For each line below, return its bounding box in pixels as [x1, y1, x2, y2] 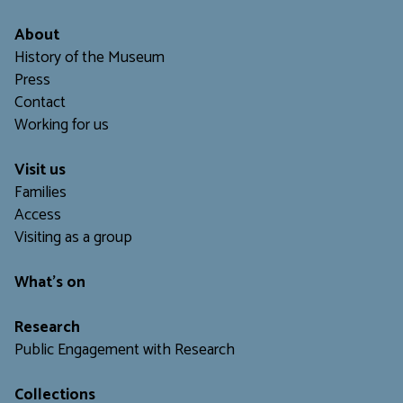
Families [14, 180, 67, 207]
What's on [14, 270, 85, 297]
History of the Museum [14, 45, 165, 72]
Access [14, 202, 61, 229]
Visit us [14, 157, 66, 184]
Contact [14, 90, 66, 117]
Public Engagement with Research [14, 337, 235, 364]
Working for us [14, 112, 109, 139]
